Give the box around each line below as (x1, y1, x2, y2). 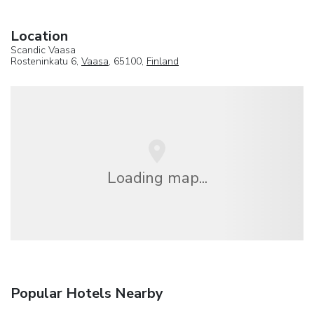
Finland (146, 54, 179, 68)
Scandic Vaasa (11, 43, 76, 57)
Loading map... (107, 166, 207, 189)
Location (11, 26, 68, 46)
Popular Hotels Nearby (11, 284, 163, 303)
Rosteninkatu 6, (11, 54, 81, 68)
